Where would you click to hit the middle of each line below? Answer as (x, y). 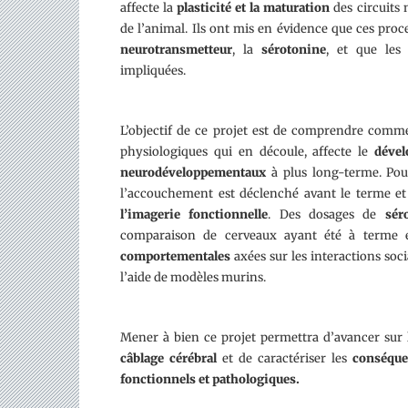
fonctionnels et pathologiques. (210, 379)
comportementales (175, 256)
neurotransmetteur (176, 50)
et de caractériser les (285, 358)
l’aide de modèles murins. (193, 277)
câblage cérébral (168, 358)
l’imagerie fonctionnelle (194, 214)
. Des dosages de (326, 214)
